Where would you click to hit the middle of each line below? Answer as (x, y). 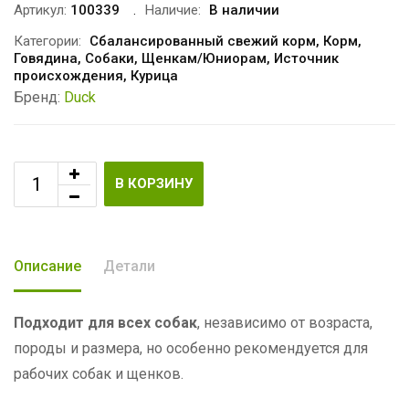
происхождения (68, 75)
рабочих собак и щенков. (99, 373)
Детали (129, 266)
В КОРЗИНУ (154, 183)
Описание (47, 266)
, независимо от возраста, (285, 322)
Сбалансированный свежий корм (203, 41)
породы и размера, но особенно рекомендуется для (191, 348)
